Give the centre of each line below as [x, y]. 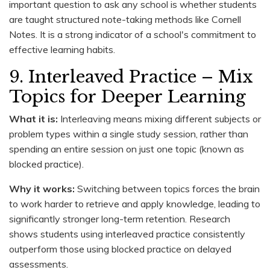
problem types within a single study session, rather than [129, 133]
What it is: [33, 118]
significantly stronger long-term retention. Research [120, 218]
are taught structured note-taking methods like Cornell [125, 19]
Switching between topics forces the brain [167, 188]
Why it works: [42, 188]
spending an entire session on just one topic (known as [127, 149]
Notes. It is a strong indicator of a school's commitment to [133, 34]
